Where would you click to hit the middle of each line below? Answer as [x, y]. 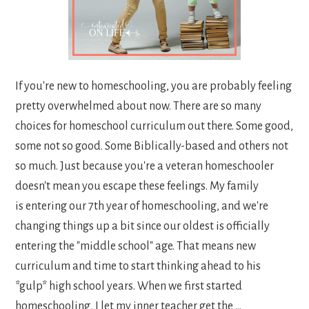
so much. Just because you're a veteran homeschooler [145, 166]
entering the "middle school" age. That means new [136, 246]
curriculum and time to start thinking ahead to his [138, 266]
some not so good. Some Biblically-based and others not [152, 146]
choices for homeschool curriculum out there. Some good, [154, 126]
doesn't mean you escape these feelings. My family [137, 186]
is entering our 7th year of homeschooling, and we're [142, 206]
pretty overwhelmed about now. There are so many [139, 106]
